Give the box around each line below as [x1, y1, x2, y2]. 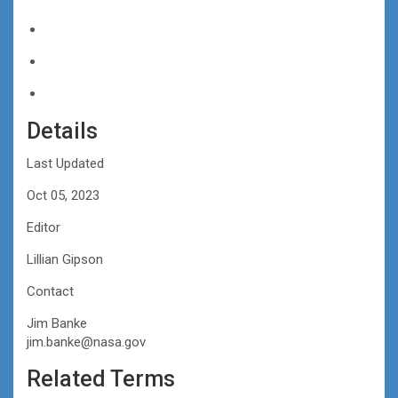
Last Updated [27, 155, 104, 171]
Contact [27, 283, 74, 299]
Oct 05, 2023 [27, 187, 99, 203]
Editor [27, 219, 60, 235]
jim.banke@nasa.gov [27, 333, 146, 350]
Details [27, 117, 98, 144]
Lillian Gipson [27, 251, 103, 267]
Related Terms [27, 365, 175, 392]
